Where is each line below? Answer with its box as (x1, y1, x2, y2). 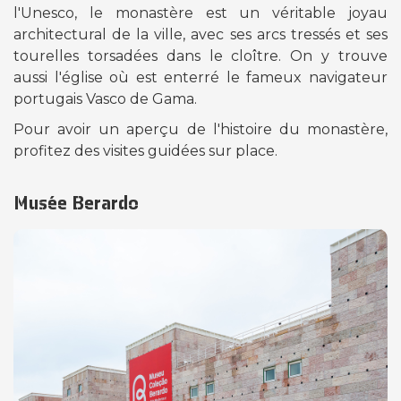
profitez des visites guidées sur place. (13, 141, 277, 159)
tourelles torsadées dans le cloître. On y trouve (13, 47, 388, 64)
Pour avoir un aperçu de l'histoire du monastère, (13, 120, 388, 138)
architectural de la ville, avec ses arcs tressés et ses (13, 25, 388, 43)
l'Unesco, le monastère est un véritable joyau (13, 4, 388, 21)
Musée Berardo (13, 189, 139, 215)
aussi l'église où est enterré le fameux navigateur (13, 68, 388, 86)
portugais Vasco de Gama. (13, 90, 200, 107)
